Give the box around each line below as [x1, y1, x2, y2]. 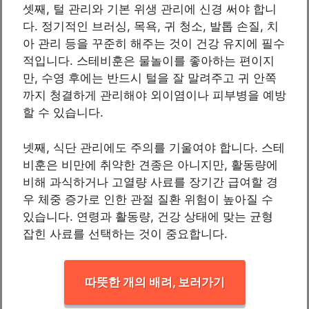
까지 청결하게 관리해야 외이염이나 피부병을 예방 [23, 88, 286, 103]
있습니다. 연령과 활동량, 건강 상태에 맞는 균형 [23, 209, 273, 223]
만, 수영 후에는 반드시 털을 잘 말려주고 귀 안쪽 [23, 71, 277, 86]
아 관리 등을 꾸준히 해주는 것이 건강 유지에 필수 [23, 37, 285, 51]
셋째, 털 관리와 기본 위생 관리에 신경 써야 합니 [23, 2, 277, 17]
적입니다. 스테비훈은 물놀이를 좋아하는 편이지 [23, 54, 275, 68]
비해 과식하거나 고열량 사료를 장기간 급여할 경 [23, 175, 278, 189]
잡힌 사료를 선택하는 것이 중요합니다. [23, 226, 228, 241]
